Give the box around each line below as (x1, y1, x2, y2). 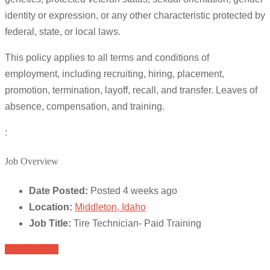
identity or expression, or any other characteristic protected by (5, 10, 265, 21)
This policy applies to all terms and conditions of (5, 52, 209, 63)
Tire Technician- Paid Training (74, 218, 201, 228)
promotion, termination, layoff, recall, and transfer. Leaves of (5, 85, 257, 96)
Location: (29, 201, 72, 212)
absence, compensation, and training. (5, 101, 165, 112)
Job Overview (5, 156, 58, 167)
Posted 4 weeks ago (90, 185, 177, 196)
